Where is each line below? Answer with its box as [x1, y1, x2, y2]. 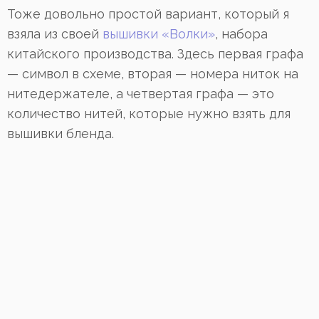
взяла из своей [7, 26, 103, 42]
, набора [215, 26, 268, 42]
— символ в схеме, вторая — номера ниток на [7, 66, 298, 82]
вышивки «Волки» [103, 26, 215, 42]
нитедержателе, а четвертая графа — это [7, 86, 274, 102]
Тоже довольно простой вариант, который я [7, 6, 289, 22]
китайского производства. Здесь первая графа [7, 46, 303, 62]
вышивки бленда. [7, 126, 114, 142]
